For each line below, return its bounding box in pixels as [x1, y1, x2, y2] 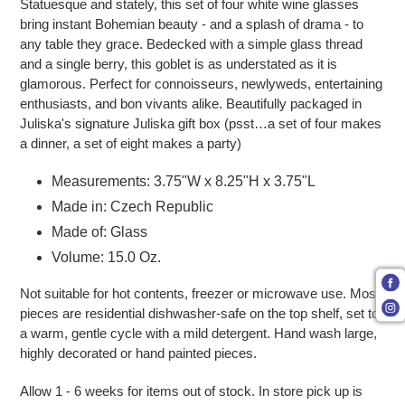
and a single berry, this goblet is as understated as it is [20, 55, 337, 71]
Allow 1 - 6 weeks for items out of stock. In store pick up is [20, 382, 363, 399]
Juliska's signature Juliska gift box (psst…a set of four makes [20, 115, 381, 131]
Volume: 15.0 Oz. [52, 249, 161, 265]
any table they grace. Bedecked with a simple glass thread [20, 35, 363, 52]
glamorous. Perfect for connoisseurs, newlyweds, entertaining [20, 75, 382, 91]
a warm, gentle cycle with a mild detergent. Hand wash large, [20, 325, 377, 342]
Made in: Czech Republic [52, 198, 213, 214]
